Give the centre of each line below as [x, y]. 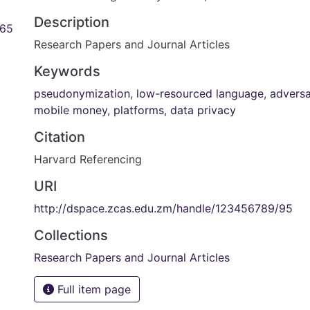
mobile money [71, 110]
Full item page [92, 289]
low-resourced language [200, 93]
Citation [60, 137]
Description [72, 22]
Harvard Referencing [88, 159]
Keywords [67, 71]
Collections [71, 235]
